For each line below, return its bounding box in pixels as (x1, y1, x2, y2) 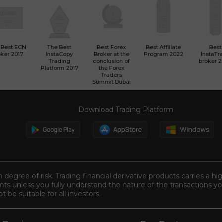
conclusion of (93, 57, 130, 64)
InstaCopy (46, 51, 73, 57)
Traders (101, 71, 122, 78)
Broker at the (93, 51, 129, 57)
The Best (47, 44, 71, 51)
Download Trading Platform (78, 105, 173, 114)
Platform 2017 (40, 64, 78, 71)
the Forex (98, 64, 124, 71)
